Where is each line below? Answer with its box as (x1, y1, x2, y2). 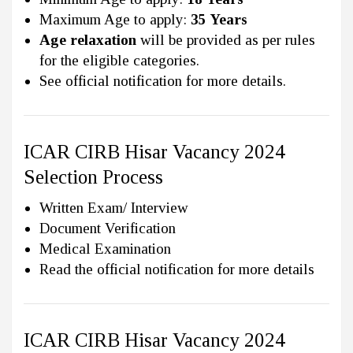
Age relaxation (39, 32, 136, 49)
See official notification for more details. (39, 72, 286, 90)
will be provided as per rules (136, 32, 315, 49)
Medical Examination (39, 240, 171, 258)
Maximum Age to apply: (39, 11, 191, 28)
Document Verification (39, 220, 176, 237)
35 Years (191, 11, 247, 28)
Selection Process (24, 166, 163, 188)
